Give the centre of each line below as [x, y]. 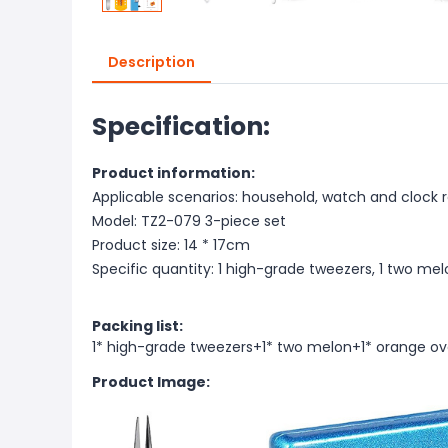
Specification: [181, 126]
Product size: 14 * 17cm [171, 245]
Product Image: [151, 382]
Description [151, 62]
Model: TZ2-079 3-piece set [189, 221]
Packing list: [137, 326]
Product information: [173, 173]
